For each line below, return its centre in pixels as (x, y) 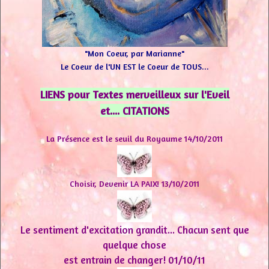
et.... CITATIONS (134, 110)
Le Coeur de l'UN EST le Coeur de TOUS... (134, 66)
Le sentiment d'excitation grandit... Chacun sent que (134, 229)
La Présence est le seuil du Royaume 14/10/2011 (134, 138)
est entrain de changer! (115, 259)
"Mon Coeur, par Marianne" (134, 53)
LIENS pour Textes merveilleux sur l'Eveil (134, 94)
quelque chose (134, 244)
